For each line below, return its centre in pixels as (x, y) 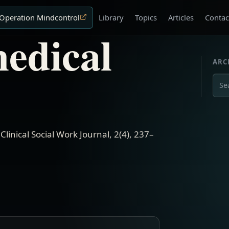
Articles (181, 17)
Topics (146, 17)
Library (111, 17)
